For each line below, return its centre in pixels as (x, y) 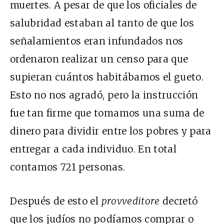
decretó (179, 201)
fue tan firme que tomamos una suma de (107, 113)
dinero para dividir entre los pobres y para (111, 131)
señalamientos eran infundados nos (97, 41)
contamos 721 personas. (68, 167)
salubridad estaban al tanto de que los (102, 23)
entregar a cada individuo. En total (93, 149)
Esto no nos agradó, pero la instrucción (104, 95)
